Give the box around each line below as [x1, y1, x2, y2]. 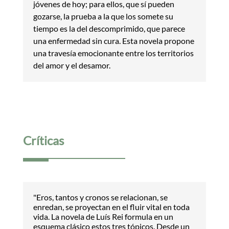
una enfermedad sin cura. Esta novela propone [33, 35, 194, 45]
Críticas [22, 132, 64, 148]
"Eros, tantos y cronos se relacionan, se [33, 192, 168, 202]
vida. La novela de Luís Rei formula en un [33, 211, 173, 221]
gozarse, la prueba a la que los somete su [33, 11, 173, 21]
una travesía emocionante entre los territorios [33, 48, 194, 58]
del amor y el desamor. [33, 60, 110, 70]
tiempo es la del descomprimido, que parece [33, 23, 185, 33]
